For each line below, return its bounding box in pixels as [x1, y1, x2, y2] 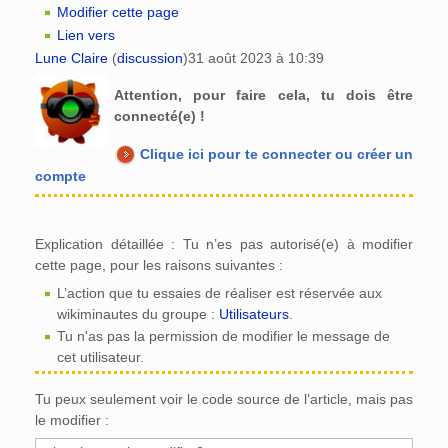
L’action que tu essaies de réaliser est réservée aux [57, 284, 383, 301]
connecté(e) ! [114, 107, 205, 124]
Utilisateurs [219, 305, 290, 322]
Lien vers [57, 26, 116, 43]
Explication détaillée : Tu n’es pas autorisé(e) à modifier [35, 235, 413, 252]
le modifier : [35, 412, 109, 429]
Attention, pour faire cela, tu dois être [114, 86, 413, 103]
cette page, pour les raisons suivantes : [35, 256, 283, 273]
